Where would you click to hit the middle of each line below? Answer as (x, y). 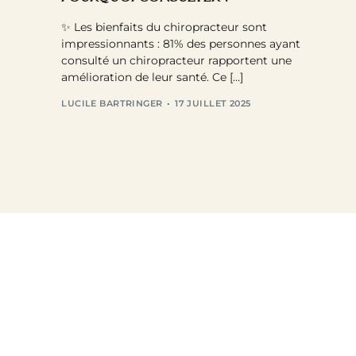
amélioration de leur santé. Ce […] (153, 77)
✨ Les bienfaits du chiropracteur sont (164, 27)
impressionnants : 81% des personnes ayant (181, 44)
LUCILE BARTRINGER (112, 103)
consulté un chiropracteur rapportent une (177, 61)
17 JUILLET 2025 (213, 103)
